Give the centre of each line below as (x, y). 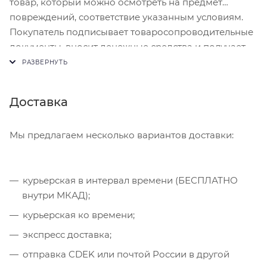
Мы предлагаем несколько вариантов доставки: (122, 135)
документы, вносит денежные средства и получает (128, 46)
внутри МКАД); (56, 195)
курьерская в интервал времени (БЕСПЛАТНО (130, 180)
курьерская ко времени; (79, 215)
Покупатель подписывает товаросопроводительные (131, 32)
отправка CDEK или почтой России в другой (126, 254)
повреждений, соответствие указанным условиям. (126, 17)
